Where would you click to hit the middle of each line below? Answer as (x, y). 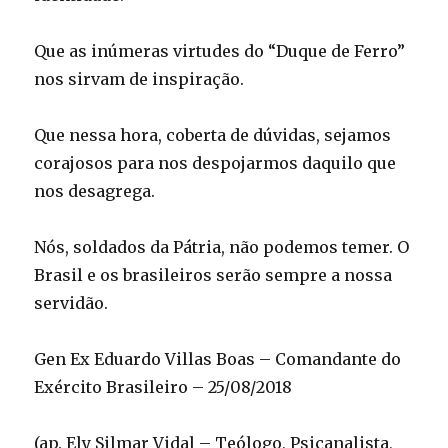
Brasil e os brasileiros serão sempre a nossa (213, 274)
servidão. (71, 302)
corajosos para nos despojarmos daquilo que (215, 162)
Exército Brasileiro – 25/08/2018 (163, 386)
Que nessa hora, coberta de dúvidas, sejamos (213, 134)
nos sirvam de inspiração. (139, 78)
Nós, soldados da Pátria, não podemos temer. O (222, 246)
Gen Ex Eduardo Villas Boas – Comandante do (218, 358)
